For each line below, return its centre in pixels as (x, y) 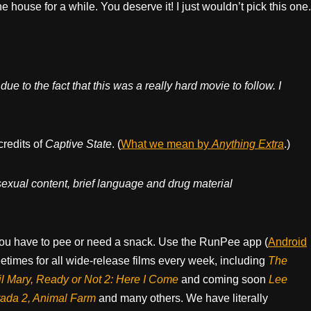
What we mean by (166, 144)
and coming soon (225, 279)
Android (287, 242)
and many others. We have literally (183, 298)
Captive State (78, 144)
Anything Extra (248, 144)
